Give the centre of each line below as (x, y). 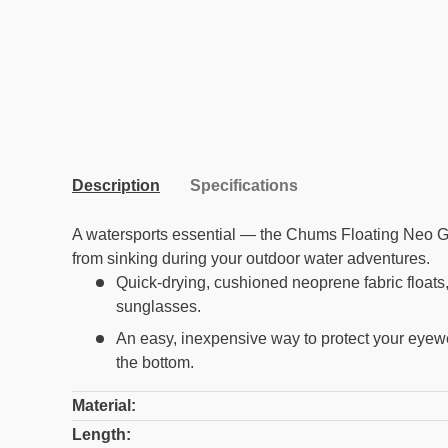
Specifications (244, 186)
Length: (101, 435)
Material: (104, 406)
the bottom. (155, 363)
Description (116, 186)
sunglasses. (158, 307)
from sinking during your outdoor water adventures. (251, 259)
